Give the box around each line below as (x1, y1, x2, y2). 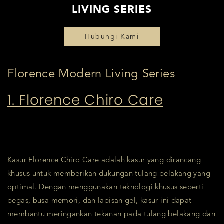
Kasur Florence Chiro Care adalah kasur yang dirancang (7, 156, 201, 164)
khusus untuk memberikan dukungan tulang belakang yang (7, 170, 210, 178)
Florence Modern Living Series (7, 68, 175, 80)
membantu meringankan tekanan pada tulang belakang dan (7, 210, 215, 218)
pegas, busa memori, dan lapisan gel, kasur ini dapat (7, 197, 192, 205)
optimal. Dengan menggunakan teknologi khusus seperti (7, 183, 204, 191)
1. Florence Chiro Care (7, 90, 163, 110)
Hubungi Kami (85, 33, 139, 40)
